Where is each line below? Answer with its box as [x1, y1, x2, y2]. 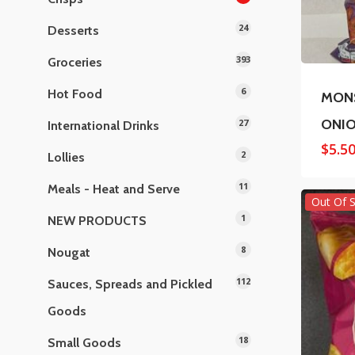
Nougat [48, 245, 90, 260]
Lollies [48, 150, 85, 165]
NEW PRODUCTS [48, 213, 147, 228]
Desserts [48, 23, 99, 38]
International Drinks [48, 118, 159, 133]
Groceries [48, 55, 102, 70]
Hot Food [48, 86, 102, 101]
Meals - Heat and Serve [48, 181, 180, 197]
